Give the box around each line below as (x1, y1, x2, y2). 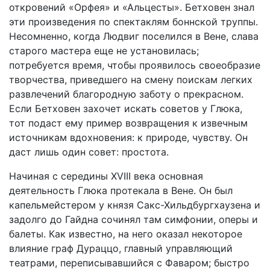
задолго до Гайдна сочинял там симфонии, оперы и (9, 213, 258, 225)
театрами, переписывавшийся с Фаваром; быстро (9, 257, 250, 269)
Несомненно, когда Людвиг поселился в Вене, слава (9, 30, 259, 42)
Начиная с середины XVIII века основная (9, 170, 203, 182)
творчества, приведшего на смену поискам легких (9, 74, 253, 86)
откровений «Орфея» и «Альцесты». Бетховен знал (9, 1, 254, 13)
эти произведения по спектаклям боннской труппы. (9, 16, 258, 28)
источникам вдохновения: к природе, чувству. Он (9, 131, 248, 143)
